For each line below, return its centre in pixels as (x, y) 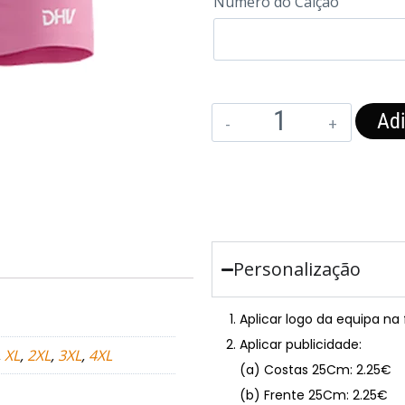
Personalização (297, 269)
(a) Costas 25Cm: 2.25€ (316, 370)
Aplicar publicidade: (301, 344)
